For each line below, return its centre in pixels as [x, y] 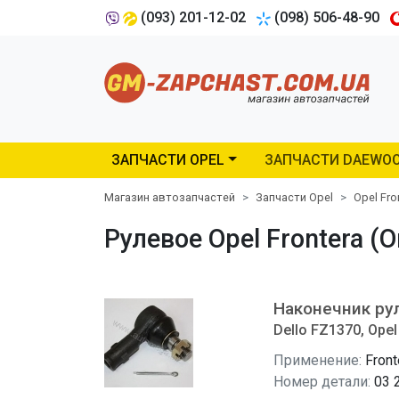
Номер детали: [322, 382]
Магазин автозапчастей [170, 197]
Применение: [318, 360]
